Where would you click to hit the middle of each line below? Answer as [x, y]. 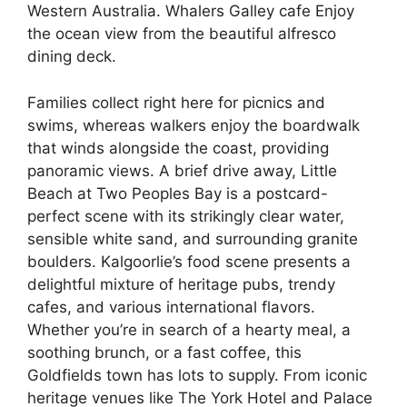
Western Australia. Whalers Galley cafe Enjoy [191, 11]
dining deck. [72, 56]
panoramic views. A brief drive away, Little [182, 170]
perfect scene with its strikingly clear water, [186, 216]
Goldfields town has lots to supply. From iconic [197, 375]
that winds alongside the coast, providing [178, 148]
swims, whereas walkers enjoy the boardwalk [194, 125]
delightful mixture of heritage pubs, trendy [181, 284]
